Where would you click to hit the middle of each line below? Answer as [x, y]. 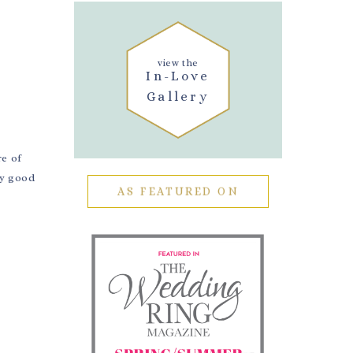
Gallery [178, 97]
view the [178, 63]
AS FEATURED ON [178, 191]
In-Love [178, 76]
